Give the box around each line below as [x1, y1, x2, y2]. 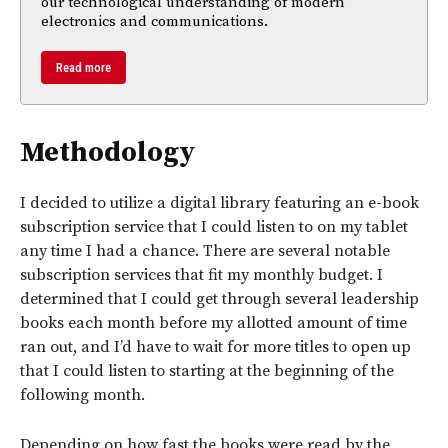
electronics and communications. [41, 11, 268, 31]
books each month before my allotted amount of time [20, 312, 407, 333]
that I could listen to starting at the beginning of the [20, 360, 394, 381]
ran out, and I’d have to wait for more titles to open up [20, 336, 411, 357]
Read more [56, 59, 111, 75]
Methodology [20, 134, 195, 170]
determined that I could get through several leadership [20, 288, 419, 309]
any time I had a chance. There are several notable [20, 240, 390, 261]
